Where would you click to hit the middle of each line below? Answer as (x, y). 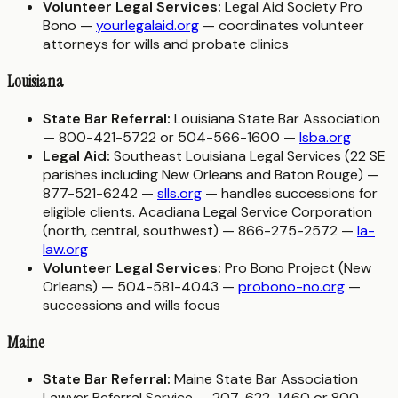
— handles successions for (290, 193)
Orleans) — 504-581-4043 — (140, 286)
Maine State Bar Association (264, 379)
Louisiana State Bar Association (275, 118)
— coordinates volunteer (282, 26)
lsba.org (325, 137)
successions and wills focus (131, 305)
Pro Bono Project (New (296, 267)
